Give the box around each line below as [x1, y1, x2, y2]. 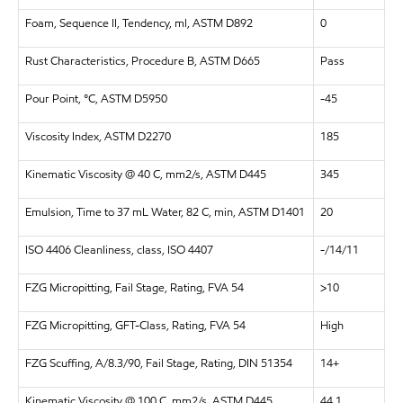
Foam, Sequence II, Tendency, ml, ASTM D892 [24, 14, 253, 31]
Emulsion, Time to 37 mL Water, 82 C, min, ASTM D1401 [24, 203, 305, 220]
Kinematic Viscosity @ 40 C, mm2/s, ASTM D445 [24, 166, 266, 183]
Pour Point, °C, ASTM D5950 [24, 90, 167, 107]
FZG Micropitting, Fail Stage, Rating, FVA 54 [24, 279, 244, 296]
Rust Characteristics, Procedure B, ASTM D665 [24, 52, 260, 69]
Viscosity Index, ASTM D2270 [24, 128, 171, 145]
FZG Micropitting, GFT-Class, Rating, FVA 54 [24, 317, 246, 334]
